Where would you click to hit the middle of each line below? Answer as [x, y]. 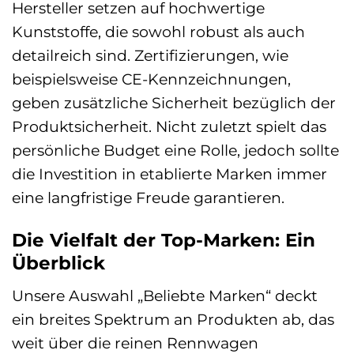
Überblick [58, 263]
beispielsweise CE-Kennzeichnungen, [151, 79]
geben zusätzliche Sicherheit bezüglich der [174, 102]
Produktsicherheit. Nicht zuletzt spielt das [169, 126]
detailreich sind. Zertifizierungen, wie [150, 55]
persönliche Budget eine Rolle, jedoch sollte [175, 150]
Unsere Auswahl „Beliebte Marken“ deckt [165, 296]
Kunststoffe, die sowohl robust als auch [158, 31]
